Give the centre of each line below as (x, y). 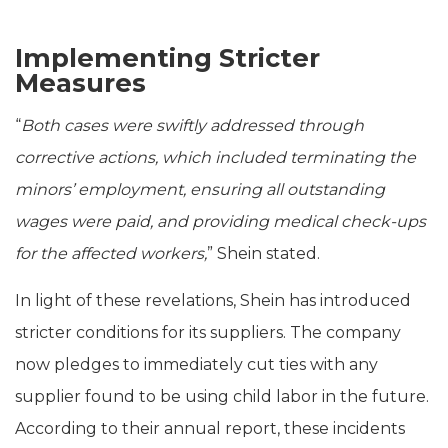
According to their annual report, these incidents (210, 428)
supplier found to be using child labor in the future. (222, 396)
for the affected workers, (111, 253)
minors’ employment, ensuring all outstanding (200, 189)
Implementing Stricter (167, 57)
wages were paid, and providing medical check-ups (220, 221)
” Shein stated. (263, 253)
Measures (80, 82)
